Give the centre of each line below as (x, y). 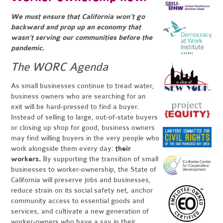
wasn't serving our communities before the (82, 38)
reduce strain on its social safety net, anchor (82, 190)
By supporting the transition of (92, 159)
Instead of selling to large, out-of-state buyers (85, 117)
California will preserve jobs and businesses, (81, 180)
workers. (26, 159)
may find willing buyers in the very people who (85, 138)
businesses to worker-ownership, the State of (84, 169)
